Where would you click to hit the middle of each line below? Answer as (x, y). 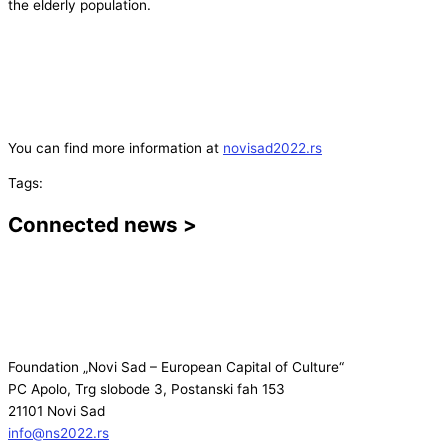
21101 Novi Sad (56, 411)
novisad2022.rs (272, 147)
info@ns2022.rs (58, 433)
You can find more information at (115, 147)
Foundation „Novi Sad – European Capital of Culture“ (176, 367)
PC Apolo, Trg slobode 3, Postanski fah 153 (146, 389)
